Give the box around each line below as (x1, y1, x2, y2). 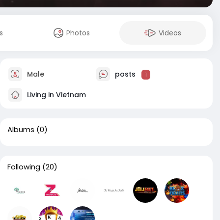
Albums (7, 124, 34, 135)
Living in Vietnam (25, 89, 86, 100)
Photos (66, 28, 90, 38)
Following (7, 162, 40, 172)
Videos (159, 28, 182, 38)
